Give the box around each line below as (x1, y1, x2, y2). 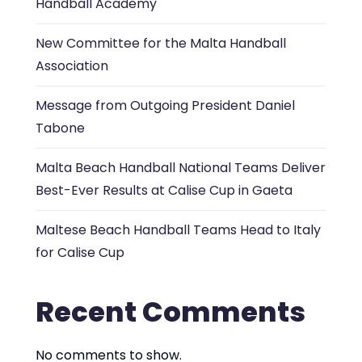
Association (36, 56, 108, 75)
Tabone (36, 118, 85, 137)
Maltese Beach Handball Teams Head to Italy (36, 220, 321, 239)
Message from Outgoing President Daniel (36, 95, 295, 115)
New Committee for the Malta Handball (36, 33, 286, 53)
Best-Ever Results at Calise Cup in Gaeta (36, 180, 293, 200)
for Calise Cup (36, 242, 124, 262)
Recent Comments (36, 292, 305, 331)
